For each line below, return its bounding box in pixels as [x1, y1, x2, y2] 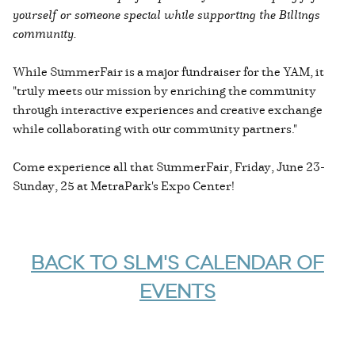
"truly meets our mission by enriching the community [13, 81, 316, 99]
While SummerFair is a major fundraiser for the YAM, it [13, 62, 324, 80]
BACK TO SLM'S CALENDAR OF [31, 250, 324, 274]
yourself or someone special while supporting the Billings [13, 5, 320, 23]
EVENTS [139, 279, 216, 303]
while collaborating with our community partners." [13, 119, 297, 137]
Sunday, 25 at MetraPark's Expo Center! [13, 176, 237, 194]
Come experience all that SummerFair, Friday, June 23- [13, 157, 325, 175]
